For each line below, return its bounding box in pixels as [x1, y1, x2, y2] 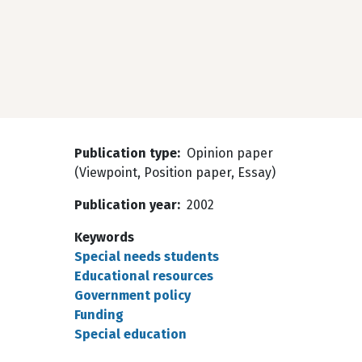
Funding [74, 307, 124, 322]
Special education [74, 326, 187, 342]
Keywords [74, 229, 134, 245]
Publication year [74, 197, 177, 213]
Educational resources [74, 268, 213, 284]
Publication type [74, 145, 177, 161]
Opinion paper [187, 145, 273, 161]
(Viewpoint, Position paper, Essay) [74, 165, 276, 180]
